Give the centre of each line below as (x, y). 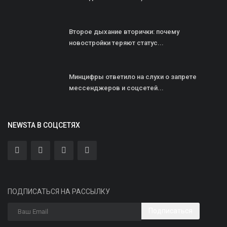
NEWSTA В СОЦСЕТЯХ (44, 125)
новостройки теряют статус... (116, 43)
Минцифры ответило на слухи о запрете (133, 77)
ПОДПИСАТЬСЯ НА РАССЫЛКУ (59, 191)
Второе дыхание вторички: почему (124, 31)
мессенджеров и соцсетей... (116, 88)
